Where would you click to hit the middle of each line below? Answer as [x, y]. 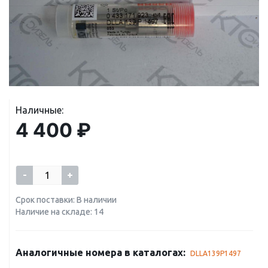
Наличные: [39, 110]
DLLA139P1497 [216, 253]
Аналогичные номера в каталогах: [100, 252]
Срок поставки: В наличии [66, 200]
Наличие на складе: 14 [60, 212]
